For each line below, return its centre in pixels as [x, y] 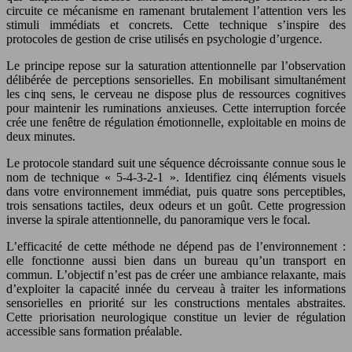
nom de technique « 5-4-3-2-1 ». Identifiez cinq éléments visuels [176, 178]
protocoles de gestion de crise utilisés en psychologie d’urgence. [164, 39]
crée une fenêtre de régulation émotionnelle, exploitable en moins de [176, 123]
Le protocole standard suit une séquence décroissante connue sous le [176, 163]
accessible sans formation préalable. [94, 332]
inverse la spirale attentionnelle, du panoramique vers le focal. [158, 220]
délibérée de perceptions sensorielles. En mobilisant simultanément [176, 80]
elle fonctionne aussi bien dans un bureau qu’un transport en [176, 261]
